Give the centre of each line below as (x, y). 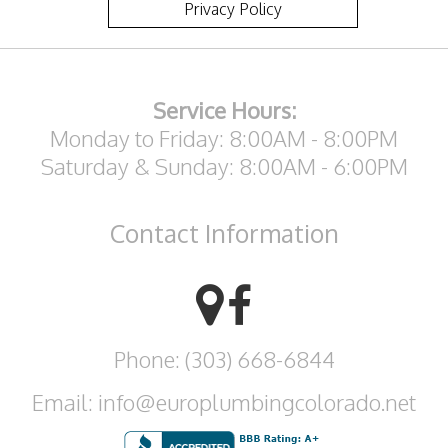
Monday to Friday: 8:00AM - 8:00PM (224, 137)
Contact (157, 232)
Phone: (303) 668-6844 (224, 358)
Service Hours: (224, 109)
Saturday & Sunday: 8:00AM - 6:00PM (224, 165)
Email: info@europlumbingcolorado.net (224, 401)
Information (271, 232)
